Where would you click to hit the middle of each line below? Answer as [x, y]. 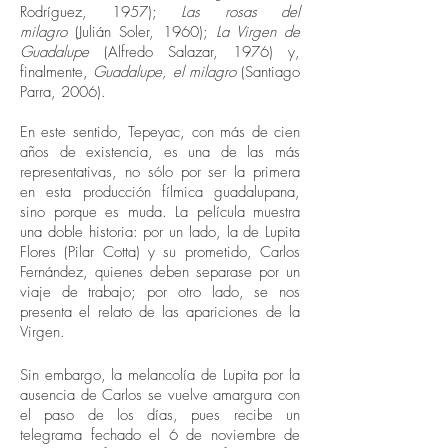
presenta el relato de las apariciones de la [160, 312]
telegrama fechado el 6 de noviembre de [160, 435]
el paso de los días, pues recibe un [160, 415]
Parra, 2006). [63, 92]
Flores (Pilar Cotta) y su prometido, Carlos [160, 252]
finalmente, [57, 72]
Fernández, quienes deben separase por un [160, 272]
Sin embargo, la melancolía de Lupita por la [160, 375]
